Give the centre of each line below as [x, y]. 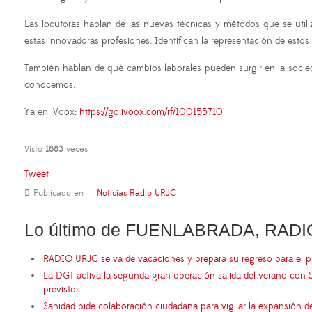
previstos [62, 290]
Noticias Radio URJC [136, 193]
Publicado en [58, 193]
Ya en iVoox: [52, 112]
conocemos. [50, 85]
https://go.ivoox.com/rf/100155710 [151, 112]
